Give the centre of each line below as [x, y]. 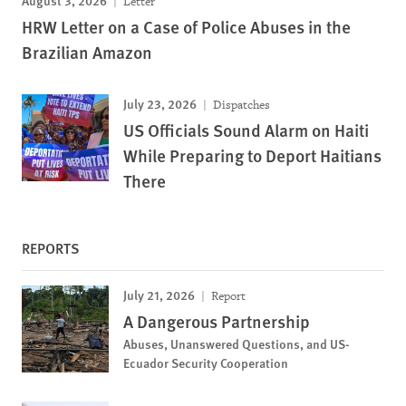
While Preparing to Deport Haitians [252, 155]
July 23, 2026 [160, 103]
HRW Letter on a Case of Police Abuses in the [186, 26]
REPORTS [51, 247]
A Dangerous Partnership [217, 321]
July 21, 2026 [159, 294]
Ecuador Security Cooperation [206, 362]
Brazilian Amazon [87, 52]
